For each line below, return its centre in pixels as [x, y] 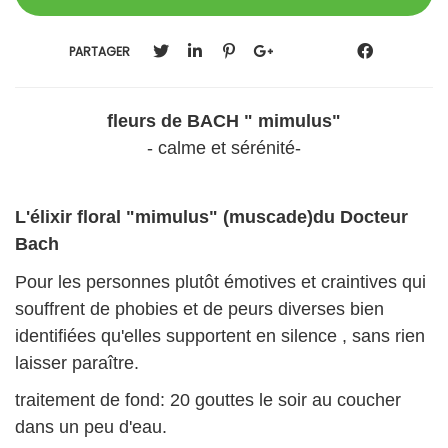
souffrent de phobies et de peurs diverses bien [199, 308]
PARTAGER [99, 51]
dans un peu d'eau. [91, 427]
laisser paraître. [77, 362]
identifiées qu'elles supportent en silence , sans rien [220, 335]
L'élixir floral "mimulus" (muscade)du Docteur [211, 217]
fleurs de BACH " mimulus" [224, 121]
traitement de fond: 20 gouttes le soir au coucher [208, 400]
